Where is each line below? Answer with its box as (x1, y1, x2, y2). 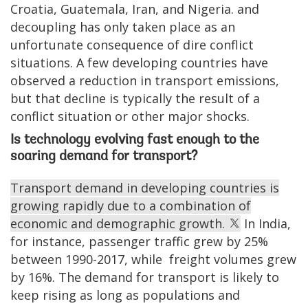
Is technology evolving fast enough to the (10, 133, 259, 147)
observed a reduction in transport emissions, (10, 71, 279, 89)
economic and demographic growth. (10, 214, 228, 232)
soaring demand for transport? (10, 149, 197, 164)
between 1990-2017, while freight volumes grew (10, 250, 296, 267)
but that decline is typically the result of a (10, 89, 260, 107)
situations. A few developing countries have (10, 54, 268, 71)
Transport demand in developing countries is (10, 179, 279, 196)
